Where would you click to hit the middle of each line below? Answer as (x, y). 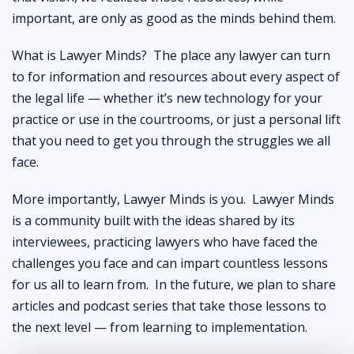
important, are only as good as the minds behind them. (174, 18)
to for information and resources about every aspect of (176, 76)
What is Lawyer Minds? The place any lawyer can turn (171, 55)
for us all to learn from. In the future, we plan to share (174, 284)
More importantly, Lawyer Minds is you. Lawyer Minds (173, 199)
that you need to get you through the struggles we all (171, 140)
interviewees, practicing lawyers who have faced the (165, 241)
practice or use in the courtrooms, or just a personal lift (176, 119)
